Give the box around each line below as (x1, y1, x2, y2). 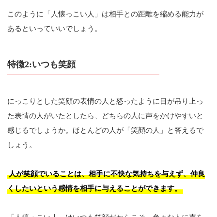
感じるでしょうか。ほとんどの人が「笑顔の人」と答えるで (7, 126, 203, 135)
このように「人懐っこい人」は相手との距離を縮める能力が (7, 10, 203, 18)
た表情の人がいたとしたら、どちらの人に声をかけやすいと (7, 112, 203, 120)
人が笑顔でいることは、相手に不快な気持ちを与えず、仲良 (9, 170, 205, 178)
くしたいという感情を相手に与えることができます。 (7, 185, 182, 193)
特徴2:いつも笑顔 (7, 59, 76, 69)
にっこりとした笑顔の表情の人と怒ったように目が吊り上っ (7, 97, 203, 106)
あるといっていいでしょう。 (7, 24, 102, 32)
